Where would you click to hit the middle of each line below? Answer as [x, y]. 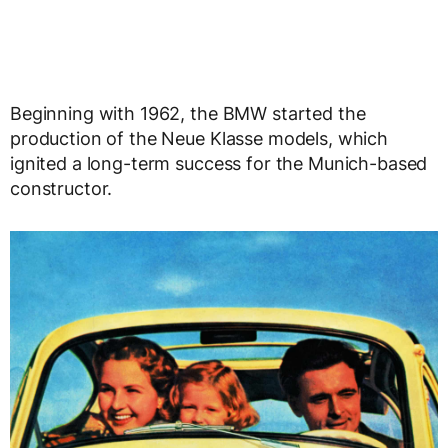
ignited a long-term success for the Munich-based [219, 163]
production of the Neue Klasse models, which [199, 138]
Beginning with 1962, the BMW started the [188, 113]
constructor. [61, 188]
